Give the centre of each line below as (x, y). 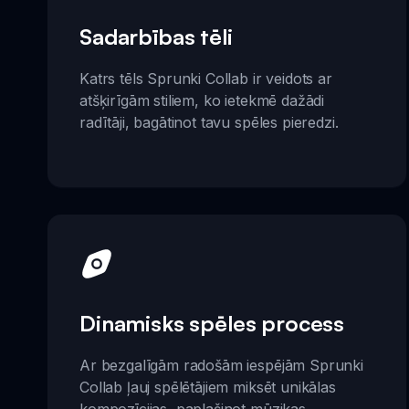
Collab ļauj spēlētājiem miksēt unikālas (208, 387)
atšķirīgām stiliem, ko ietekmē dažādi (202, 100)
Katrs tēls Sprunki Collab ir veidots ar (206, 78)
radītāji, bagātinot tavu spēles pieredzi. (209, 122)
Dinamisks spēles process (212, 323)
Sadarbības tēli (156, 36)
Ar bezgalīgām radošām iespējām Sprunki (221, 365)
